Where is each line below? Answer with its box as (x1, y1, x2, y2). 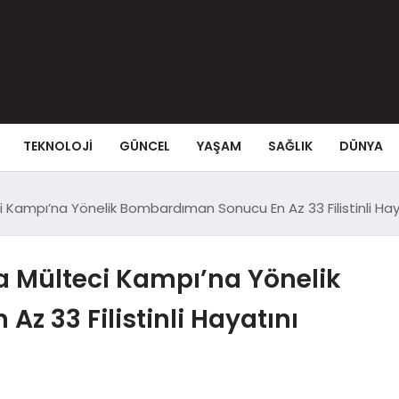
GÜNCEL (118, 136, 170, 155)
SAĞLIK (267, 136, 313, 155)
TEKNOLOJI (22, 136, 93, 155)
